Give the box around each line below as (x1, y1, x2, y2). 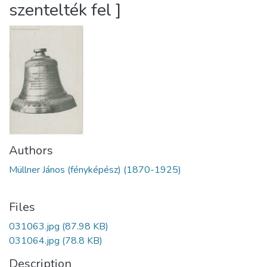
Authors (9, 142, 53, 159)
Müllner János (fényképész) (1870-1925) (9, 163, 181, 177)
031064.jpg (9, 234, 60, 248)
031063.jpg (9, 220, 60, 234)
